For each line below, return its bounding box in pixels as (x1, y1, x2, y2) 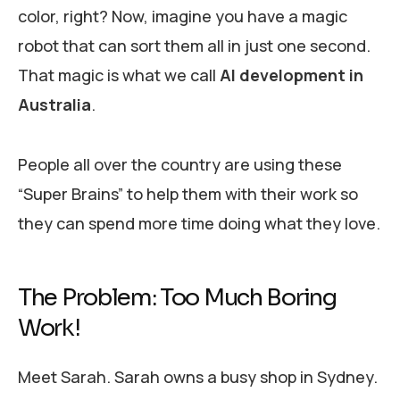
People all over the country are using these (18, 153, 342, 175)
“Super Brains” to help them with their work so (18, 182, 358, 204)
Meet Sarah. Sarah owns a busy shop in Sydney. (18, 366, 378, 388)
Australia (18, 93, 91, 115)
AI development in (220, 63, 363, 86)
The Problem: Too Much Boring (18, 282, 337, 312)
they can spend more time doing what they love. (18, 212, 380, 234)
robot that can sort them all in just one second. (18, 34, 371, 56)
